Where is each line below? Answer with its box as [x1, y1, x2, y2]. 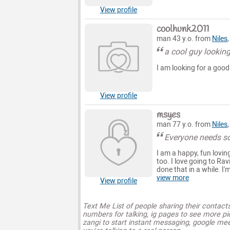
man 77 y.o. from [156, 120, 212, 129]
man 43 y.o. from [156, 34, 212, 44]
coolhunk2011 [156, 23, 209, 36]
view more [156, 174, 189, 183]
